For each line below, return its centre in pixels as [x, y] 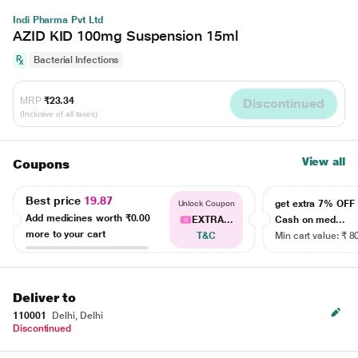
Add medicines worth [76, 218]
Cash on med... [310, 220]
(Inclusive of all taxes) [59, 113]
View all [323, 161]
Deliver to [45, 298]
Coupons [41, 164]
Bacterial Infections [76, 60]
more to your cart [66, 234]
